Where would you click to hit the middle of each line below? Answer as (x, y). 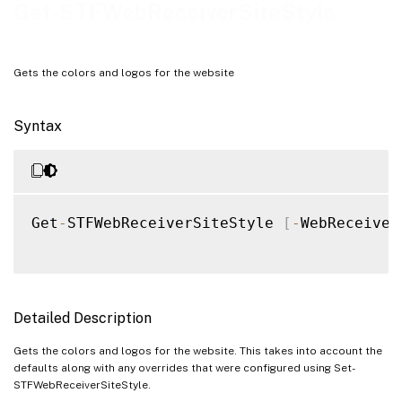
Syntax (38, 126)
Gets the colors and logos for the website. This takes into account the (198, 350)
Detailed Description (83, 318)
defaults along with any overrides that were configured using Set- (184, 367)
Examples (37, 27)
